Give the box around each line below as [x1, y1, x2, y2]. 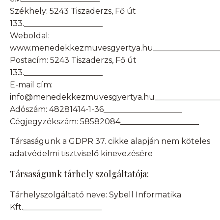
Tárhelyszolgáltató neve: [10, 190, 109, 200]
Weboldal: [10, 31, 50, 41]
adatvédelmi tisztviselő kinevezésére [10, 149, 153, 159]
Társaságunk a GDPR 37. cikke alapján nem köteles [10, 137, 210, 146]
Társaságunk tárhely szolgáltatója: [10, 168, 149, 180]
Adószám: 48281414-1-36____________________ [10, 105, 182, 114]
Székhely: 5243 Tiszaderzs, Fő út [10, 6, 136, 16]
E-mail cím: [10, 80, 53, 90]
